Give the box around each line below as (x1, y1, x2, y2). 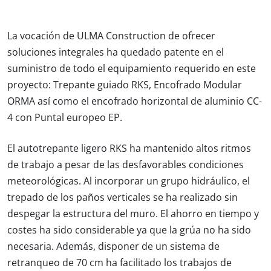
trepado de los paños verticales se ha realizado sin (7, 192, 238, 203)
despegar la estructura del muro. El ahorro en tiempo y (7, 209, 259, 220)
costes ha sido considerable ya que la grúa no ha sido (7, 225, 251, 236)
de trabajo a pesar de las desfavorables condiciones (7, 160, 244, 171)
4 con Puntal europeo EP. (7, 113, 122, 123)
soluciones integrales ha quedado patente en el (7, 47, 224, 58)
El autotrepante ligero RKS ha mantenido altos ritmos (7, 143, 251, 154)
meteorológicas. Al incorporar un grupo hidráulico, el (7, 176, 250, 187)
